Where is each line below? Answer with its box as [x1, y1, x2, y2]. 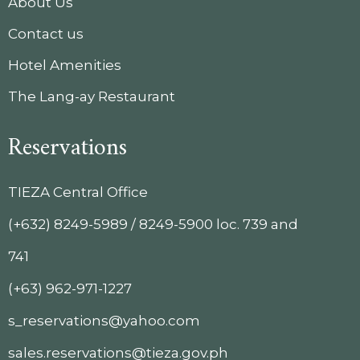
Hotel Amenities [8, 57, 121, 73]
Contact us [8, 26, 84, 42]
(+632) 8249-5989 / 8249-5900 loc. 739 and [8, 215, 298, 232]
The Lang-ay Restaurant [8, 88, 175, 104]
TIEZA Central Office [8, 183, 148, 200]
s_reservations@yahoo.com [8, 312, 200, 329]
